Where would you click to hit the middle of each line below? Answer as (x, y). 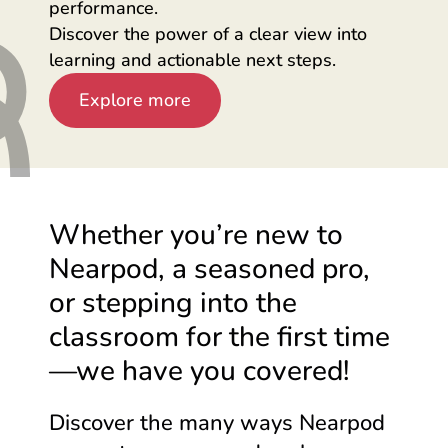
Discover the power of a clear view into (208, 33)
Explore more (135, 100)
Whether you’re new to (196, 234)
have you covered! (232, 370)
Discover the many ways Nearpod (217, 422)
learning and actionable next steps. (192, 59)
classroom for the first (191, 336)
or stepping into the (173, 302)
